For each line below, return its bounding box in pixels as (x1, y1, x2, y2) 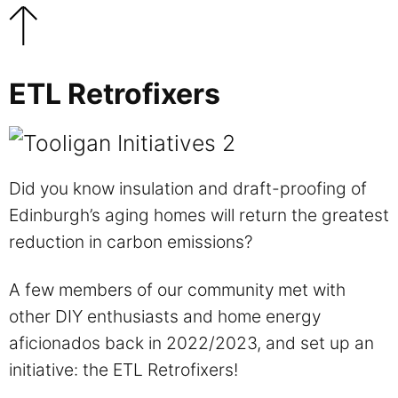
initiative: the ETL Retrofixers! (9, 358, 238, 380)
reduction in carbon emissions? (9, 230, 253, 252)
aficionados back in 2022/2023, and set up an (9, 331, 374, 354)
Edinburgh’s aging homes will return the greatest (9, 203, 389, 226)
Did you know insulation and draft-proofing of (9, 177, 367, 199)
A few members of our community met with (9, 278, 346, 300)
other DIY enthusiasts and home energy (9, 305, 321, 327)
